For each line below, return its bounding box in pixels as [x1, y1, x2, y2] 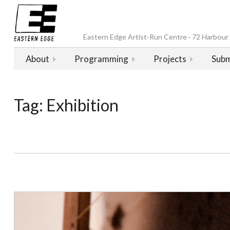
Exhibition [46, 94, 119, 115]
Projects [153, 53, 186, 64]
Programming [74, 53, 128, 64]
